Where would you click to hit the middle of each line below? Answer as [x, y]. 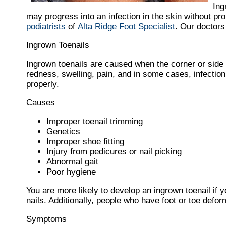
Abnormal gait [72, 162]
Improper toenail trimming [95, 122]
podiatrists [46, 27]
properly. [43, 84]
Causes [41, 103]
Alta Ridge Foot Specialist [126, 27]
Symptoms [46, 219]
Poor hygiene [71, 172]
